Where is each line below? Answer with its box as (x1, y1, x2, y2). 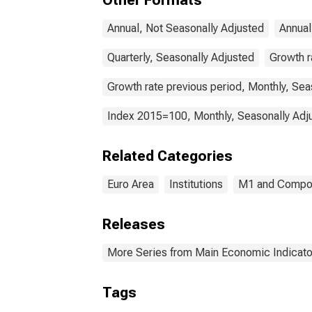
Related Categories (102, 148, 233, 164)
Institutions (169, 178, 223, 191)
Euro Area (107, 178, 154, 191)
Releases (102, 216, 165, 233)
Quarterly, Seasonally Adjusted (107, 51, 254, 64)
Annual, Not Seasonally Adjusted (107, 22, 264, 35)
